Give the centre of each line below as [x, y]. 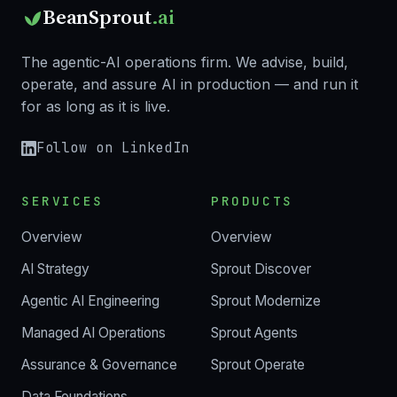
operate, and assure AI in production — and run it [190, 85]
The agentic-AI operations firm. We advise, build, [185, 62]
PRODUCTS [252, 200]
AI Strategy [55, 269]
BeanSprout [97, 17]
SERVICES [62, 200]
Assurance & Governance [99, 364]
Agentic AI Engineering [90, 300]
